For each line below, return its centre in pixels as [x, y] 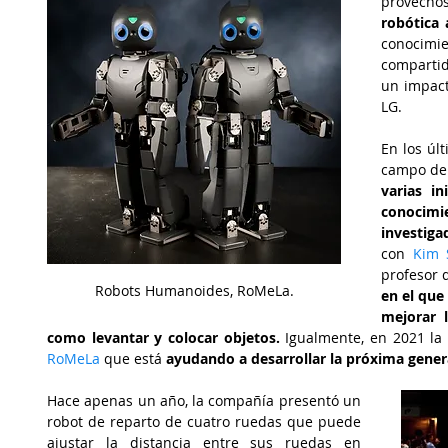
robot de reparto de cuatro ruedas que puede [204, 421]
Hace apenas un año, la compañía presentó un [204, 400]
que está [133, 358]
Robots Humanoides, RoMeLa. [194, 290]
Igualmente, [325, 337]
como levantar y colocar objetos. [163, 337]
